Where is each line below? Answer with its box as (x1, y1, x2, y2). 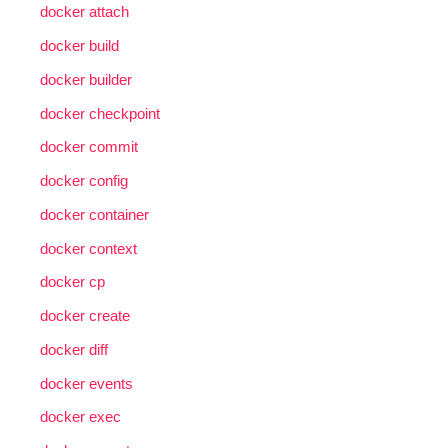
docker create (40, 307, 130, 325)
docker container (40, 205, 149, 223)
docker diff (40, 340, 108, 358)
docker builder (40, 70, 132, 88)
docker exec (40, 408, 121, 426)
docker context (40, 239, 137, 257)
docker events (40, 374, 133, 392)
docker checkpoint (40, 104, 160, 122)
